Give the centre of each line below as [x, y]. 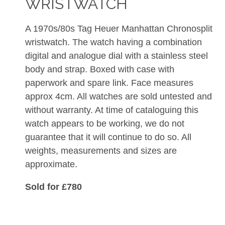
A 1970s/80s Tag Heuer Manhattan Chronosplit [119, 29]
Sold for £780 [53, 187]
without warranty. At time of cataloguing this [112, 110]
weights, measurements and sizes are [101, 151]
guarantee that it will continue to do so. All [108, 137]
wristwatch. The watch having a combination [114, 42]
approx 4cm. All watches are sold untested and [119, 96]
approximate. [51, 164]
